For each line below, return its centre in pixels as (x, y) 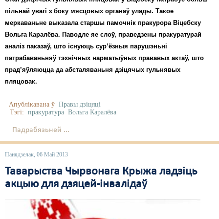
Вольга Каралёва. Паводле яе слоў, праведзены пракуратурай (103, 34)
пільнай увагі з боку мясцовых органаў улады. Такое (89, 11)
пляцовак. (21, 81)
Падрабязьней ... (41, 130)
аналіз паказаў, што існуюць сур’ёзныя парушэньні (86, 46)
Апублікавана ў (32, 104)
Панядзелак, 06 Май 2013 (36, 154)
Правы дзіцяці (80, 104)
